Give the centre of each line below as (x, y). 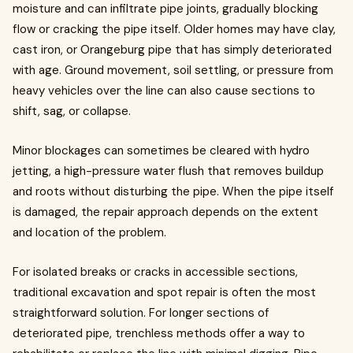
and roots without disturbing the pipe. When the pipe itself (173, 191)
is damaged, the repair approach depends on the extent (165, 212)
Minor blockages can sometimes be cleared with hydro (161, 150)
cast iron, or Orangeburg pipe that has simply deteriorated (172, 50)
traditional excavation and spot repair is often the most (164, 292)
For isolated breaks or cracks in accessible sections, (155, 272)
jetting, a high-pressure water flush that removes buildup (168, 171)
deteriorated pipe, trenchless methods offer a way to (159, 333)
